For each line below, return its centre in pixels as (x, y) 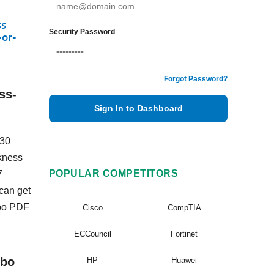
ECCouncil (92, 234)
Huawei (184, 260)
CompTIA (184, 208)
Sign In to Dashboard (138, 108)
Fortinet (184, 234)
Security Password (82, 32)
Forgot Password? (196, 79)
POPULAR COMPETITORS (114, 173)
